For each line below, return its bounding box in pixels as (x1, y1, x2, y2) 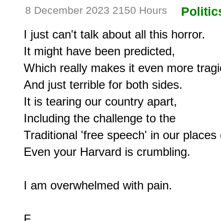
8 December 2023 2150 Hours (25, 4, 167, 17)
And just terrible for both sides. (24, 77, 183, 91)
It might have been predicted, (24, 44, 175, 58)
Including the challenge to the (24, 111, 176, 125)
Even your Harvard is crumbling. (24, 145, 190, 158)
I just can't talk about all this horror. (24, 27, 205, 41)
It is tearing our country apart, (24, 94, 177, 108)
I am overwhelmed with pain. (24, 178, 172, 192)
